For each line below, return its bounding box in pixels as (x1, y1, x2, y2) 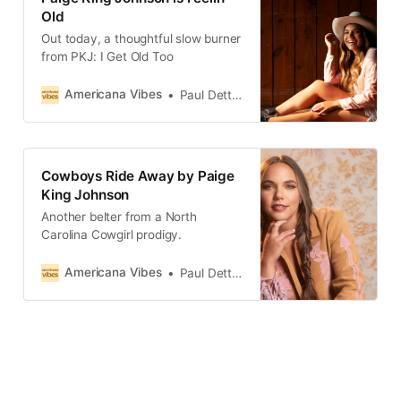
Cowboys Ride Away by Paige (41, 166, 235, 184)
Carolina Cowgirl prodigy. (41, 226, 182, 242)
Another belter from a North (41, 209, 197, 224)
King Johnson (41, 185, 130, 203)
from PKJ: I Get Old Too (41, 48, 174, 64)
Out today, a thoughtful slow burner (41, 30, 242, 46)
